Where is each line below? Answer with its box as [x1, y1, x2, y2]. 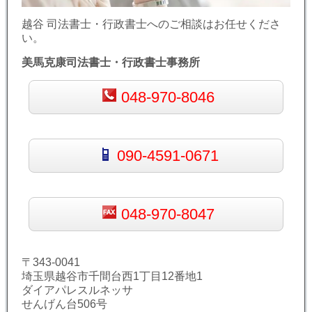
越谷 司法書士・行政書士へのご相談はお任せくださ [22, 18, 281, 31]
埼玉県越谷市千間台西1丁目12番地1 [22, 270, 203, 283]
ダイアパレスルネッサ [22, 284, 133, 297]
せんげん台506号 [22, 298, 107, 311]
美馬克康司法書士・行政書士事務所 [22, 56, 200, 69]
